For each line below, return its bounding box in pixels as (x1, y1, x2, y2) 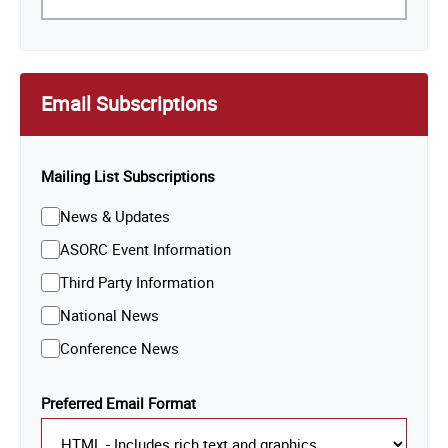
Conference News (59, 337, 179, 358)
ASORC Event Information (59, 238, 231, 259)
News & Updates (59, 205, 170, 226)
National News (59, 304, 159, 325)
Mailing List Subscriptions (40, 165, 215, 186)
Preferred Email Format (40, 393, 196, 414)
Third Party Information (59, 271, 214, 292)
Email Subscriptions (40, 89, 217, 117)
